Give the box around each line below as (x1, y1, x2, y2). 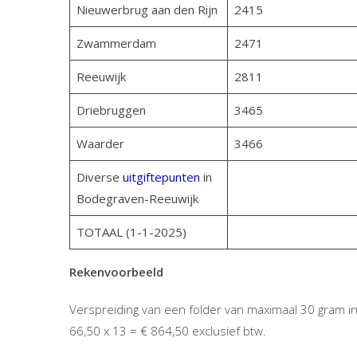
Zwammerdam (76, 35, 156, 51)
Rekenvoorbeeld (69, 264, 163, 280)
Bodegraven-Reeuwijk (76, 190, 198, 206)
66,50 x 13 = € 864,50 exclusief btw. (69, 323, 269, 339)
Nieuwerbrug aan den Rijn (76, 2, 218, 18)
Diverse (76, 169, 123, 185)
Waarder (76, 135, 124, 151)
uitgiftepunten (122, 169, 200, 185)
